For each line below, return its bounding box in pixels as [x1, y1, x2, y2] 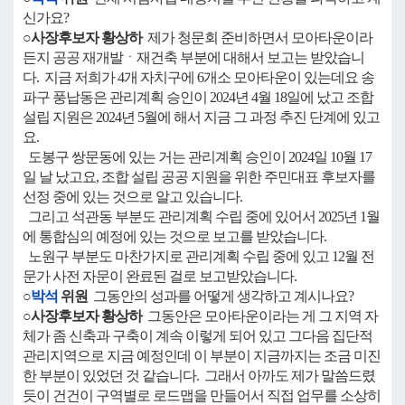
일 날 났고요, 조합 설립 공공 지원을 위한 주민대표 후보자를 [23, 169, 375, 184]
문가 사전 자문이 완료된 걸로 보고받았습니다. [23, 268, 297, 284]
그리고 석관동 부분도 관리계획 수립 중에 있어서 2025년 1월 [23, 209, 380, 224]
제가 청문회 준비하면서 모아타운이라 [142, 30, 372, 45]
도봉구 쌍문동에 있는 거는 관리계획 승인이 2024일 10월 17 [23, 149, 372, 165]
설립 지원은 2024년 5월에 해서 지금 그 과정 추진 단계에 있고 [23, 109, 380, 125]
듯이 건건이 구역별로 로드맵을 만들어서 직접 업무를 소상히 [23, 388, 381, 403]
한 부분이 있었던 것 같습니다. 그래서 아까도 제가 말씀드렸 [23, 368, 375, 383]
